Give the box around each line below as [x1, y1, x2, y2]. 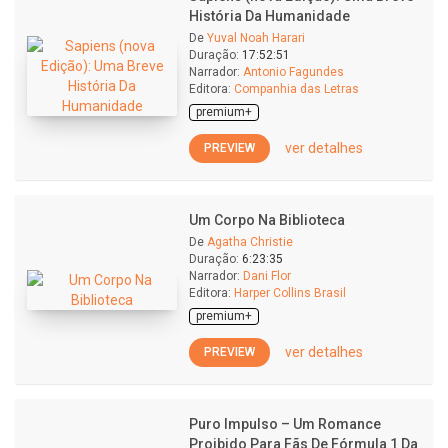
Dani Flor [243, 269, 291, 283]
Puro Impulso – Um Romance [189, 416, 381, 432]
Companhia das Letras [234, 82, 359, 96]
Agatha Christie [207, 235, 293, 249]
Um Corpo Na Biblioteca [189, 212, 345, 228]
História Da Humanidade [189, 8, 350, 24]
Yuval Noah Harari [207, 31, 305, 45]
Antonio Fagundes [243, 65, 344, 79]
